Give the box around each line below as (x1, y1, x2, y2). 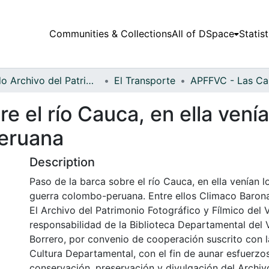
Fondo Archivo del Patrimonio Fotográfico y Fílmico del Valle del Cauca (86, 74, 94, 86)
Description (29, 154, 95, 169)
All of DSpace (171, 28, 234, 40)
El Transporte (114, 74, 175, 86)
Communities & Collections (49, 28, 172, 40)
